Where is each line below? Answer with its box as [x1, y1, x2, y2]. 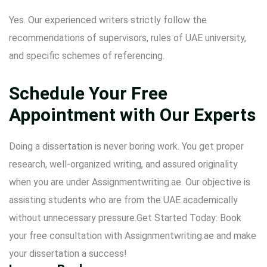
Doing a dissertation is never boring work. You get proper [9, 141, 244, 152]
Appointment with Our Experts [9, 104, 256, 125]
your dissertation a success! [9, 248, 127, 259]
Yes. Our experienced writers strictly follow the [9, 14, 207, 26]
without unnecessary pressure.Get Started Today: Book [9, 212, 241, 223]
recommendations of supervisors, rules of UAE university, [9, 32, 246, 44]
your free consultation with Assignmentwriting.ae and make [9, 230, 256, 241]
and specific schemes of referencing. [9, 50, 164, 61]
